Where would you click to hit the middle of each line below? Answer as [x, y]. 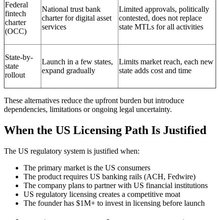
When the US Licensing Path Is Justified [105, 130]
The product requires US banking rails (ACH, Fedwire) [110, 177]
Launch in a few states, [77, 62]
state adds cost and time [155, 71]
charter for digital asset [77, 18]
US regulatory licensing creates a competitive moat [102, 194]
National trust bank [71, 9]
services [54, 27]
